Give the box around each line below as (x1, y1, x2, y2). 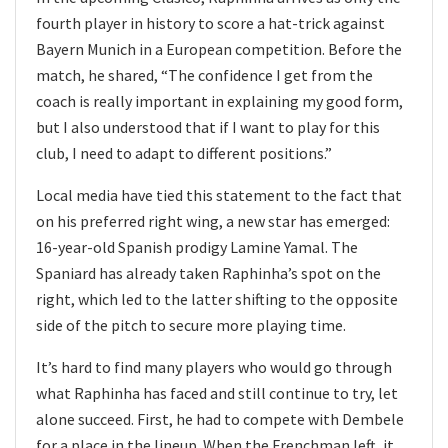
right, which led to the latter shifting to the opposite (36, 288, 398, 309)
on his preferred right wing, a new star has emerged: (36, 210, 390, 231)
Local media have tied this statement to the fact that (36, 184, 402, 205)
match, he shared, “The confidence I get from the (36, 64, 373, 85)
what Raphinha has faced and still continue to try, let (36, 382, 398, 403)
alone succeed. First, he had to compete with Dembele (36, 408, 404, 429)
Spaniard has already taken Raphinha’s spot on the (36, 262, 381, 283)
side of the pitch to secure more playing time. (36, 314, 346, 335)
